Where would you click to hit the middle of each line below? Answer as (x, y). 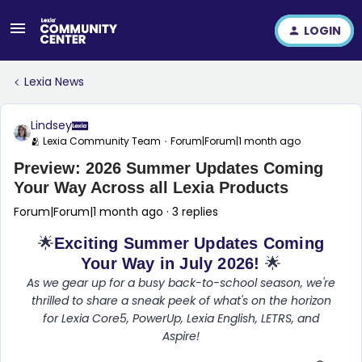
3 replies (195, 212)
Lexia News (54, 82)
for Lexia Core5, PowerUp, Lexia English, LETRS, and (181, 318)
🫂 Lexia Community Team (96, 141)
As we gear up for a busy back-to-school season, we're (181, 283)
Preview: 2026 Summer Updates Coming (168, 168)
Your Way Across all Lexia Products (151, 187)
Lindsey (51, 125)
